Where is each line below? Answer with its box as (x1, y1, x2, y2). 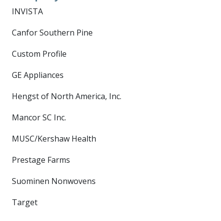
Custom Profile (12, 48, 67, 59)
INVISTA (12, 6, 43, 17)
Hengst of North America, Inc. (12, 91, 121, 102)
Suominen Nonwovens (12, 176, 96, 186)
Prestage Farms (12, 154, 70, 165)
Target (12, 197, 39, 208)
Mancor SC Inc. (12, 112, 66, 123)
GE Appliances (12, 70, 64, 80)
